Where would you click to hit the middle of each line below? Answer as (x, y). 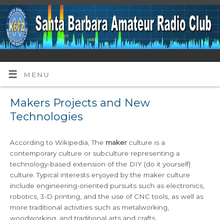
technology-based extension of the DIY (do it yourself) (100, 164)
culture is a (147, 143)
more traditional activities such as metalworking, (90, 207)
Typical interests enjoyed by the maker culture (112, 175)
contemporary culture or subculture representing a (95, 153)
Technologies (47, 117)
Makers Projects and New (80, 103)
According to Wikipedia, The (58, 143)
